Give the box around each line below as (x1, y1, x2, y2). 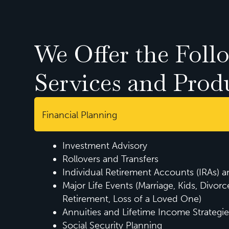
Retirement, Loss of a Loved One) (62, 193, 202, 204)
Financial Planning (42, 109, 118, 121)
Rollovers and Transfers (62, 153, 159, 165)
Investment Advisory (62, 140, 148, 151)
